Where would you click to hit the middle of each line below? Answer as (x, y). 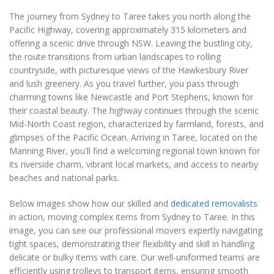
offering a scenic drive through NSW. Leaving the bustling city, (131, 43)
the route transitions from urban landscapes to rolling (115, 57)
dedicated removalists (214, 204)
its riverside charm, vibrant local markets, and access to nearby (134, 165)
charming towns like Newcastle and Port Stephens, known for (131, 97)
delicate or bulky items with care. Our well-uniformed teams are (135, 257)
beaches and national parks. (64, 178)
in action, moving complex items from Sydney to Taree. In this (132, 217)
